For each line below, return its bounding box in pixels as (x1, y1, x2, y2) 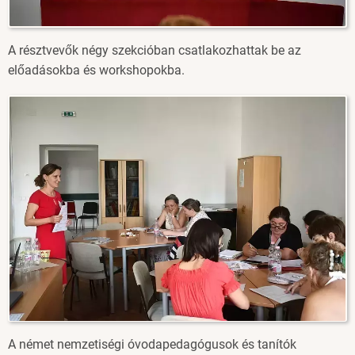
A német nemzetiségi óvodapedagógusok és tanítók (8, 337, 296, 353)
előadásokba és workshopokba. (8, 63, 185, 78)
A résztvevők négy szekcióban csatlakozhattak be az (8, 43, 301, 59)
